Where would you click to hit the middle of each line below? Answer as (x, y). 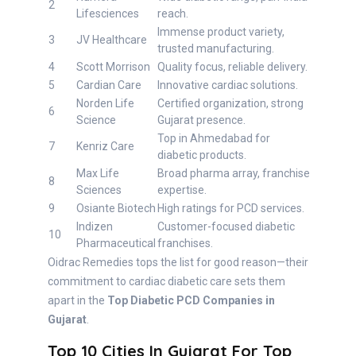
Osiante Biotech (116, 209)
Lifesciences (108, 14)
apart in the (77, 301)
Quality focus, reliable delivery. (232, 67)
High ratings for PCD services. (231, 209)
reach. (173, 14)
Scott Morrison (113, 67)
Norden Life (105, 104)
